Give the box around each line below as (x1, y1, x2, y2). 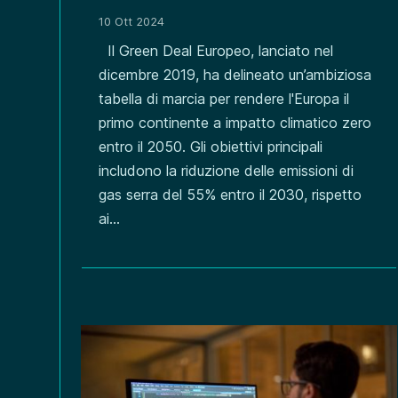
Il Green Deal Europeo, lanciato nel (99, 41, 334, 60)
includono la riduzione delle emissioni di (99, 161, 354, 179)
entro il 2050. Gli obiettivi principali (99, 137, 323, 155)
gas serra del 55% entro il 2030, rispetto (99, 185, 362, 203)
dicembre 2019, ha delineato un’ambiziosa (99, 65, 372, 84)
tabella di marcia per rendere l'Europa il (99, 89, 350, 107)
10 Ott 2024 (99, 13, 165, 28)
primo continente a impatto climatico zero (99, 113, 372, 131)
